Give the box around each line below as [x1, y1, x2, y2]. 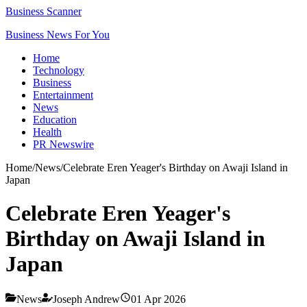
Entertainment [33, 89, 93, 101]
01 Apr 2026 [131, 293, 186, 305]
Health [33, 126, 62, 138]
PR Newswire [33, 138, 94, 150]
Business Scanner [5, 5, 82, 17]
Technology [33, 64, 84, 76]
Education [33, 114, 77, 125]
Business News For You [5, 29, 110, 40]
